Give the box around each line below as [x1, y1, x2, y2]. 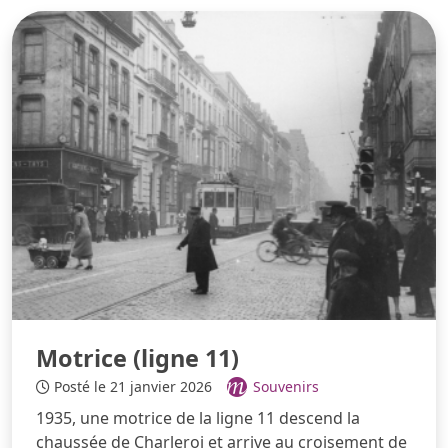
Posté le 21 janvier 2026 [50, 377, 216, 397]
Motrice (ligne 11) [36, 342, 239, 375]
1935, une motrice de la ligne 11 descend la [36, 407, 360, 430]
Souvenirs [253, 377, 319, 397]
